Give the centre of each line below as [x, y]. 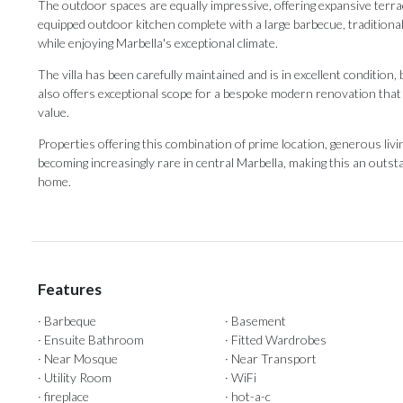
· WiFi [241, 378]
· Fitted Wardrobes [276, 340]
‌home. [54, 182]
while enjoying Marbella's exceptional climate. [158, 43]
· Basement [256, 321]
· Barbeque [67, 321]
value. [54, 112]
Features [70, 290]
